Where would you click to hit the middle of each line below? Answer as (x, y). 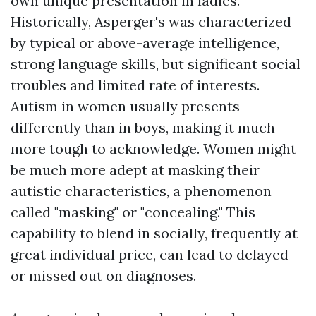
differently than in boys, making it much (143, 127)
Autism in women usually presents (125, 106)
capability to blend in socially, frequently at (154, 233)
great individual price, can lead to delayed (150, 254)
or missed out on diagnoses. (103, 275)
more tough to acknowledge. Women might (153, 148)
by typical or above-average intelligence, (145, 43)
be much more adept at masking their (135, 170)
